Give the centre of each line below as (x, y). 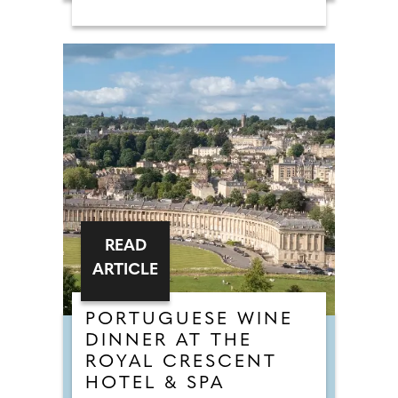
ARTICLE (125, 271)
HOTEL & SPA (155, 384)
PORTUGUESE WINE (189, 320)
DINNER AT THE (169, 341)
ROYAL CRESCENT (181, 362)
